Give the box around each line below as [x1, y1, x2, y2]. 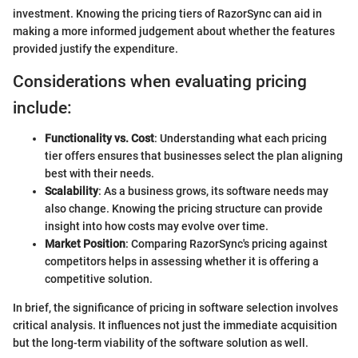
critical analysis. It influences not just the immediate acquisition [13, 319, 337, 332]
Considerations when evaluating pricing [13, 71, 307, 91]
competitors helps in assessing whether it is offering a [45, 255, 319, 268]
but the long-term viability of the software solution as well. [13, 336, 308, 350]
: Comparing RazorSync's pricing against [125, 237, 328, 251]
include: [13, 97, 72, 117]
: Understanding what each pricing [154, 132, 327, 145]
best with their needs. [45, 167, 154, 181]
